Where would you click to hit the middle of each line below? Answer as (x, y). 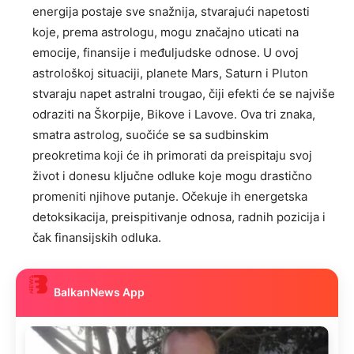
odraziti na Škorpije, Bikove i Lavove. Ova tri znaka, (174, 114)
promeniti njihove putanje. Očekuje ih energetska (170, 196)
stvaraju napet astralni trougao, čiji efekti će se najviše (184, 93)
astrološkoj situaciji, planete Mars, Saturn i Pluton (170, 73)
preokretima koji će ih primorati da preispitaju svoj (172, 155)
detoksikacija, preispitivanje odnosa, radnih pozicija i (179, 217)
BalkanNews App (99, 292)
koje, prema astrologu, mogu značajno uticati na (166, 32)
